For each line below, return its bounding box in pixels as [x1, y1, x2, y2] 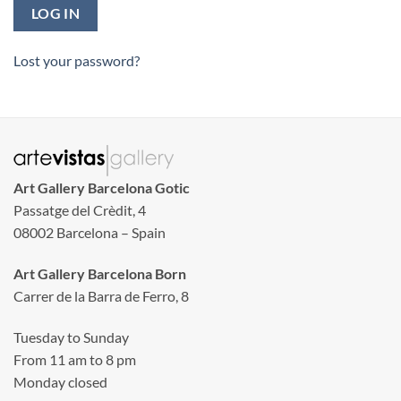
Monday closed [13, 372, 107, 390]
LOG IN [30, 5, 81, 22]
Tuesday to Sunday [13, 328, 129, 346]
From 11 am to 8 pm [13, 350, 136, 368]
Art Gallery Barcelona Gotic [13, 179, 190, 197]
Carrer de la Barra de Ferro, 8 [13, 287, 189, 305]
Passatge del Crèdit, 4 [13, 201, 146, 219]
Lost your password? [13, 52, 140, 70]
